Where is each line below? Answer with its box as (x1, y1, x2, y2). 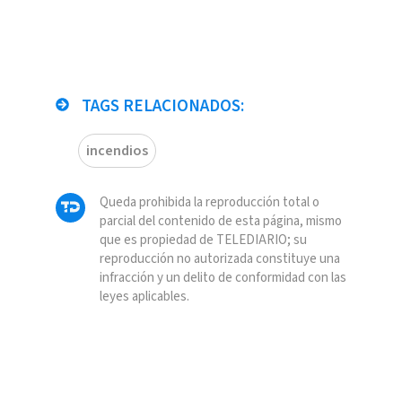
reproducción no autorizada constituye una (99, 249, 340, 268)
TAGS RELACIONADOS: (77, 94, 244, 118)
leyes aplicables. (99, 287, 189, 306)
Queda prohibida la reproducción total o (99, 193, 319, 212)
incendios (85, 141, 148, 161)
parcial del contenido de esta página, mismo (99, 212, 342, 231)
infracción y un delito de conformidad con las (99, 268, 346, 287)
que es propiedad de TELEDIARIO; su (99, 231, 307, 249)
